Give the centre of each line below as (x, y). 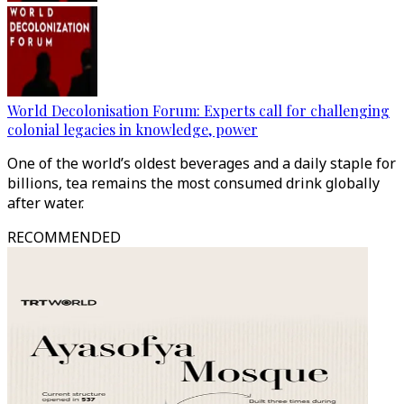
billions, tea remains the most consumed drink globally (193, 183)
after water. (46, 203)
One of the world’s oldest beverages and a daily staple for (202, 163)
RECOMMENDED (64, 237)
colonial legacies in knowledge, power (133, 129)
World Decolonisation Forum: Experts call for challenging (198, 110)
